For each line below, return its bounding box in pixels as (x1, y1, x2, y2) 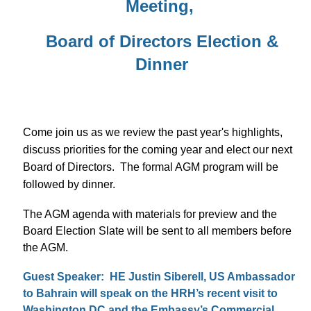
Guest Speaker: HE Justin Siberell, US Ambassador (23, 270, 295, 283)
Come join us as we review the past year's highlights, (23, 126, 283, 138)
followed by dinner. (23, 178, 118, 190)
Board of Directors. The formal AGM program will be (23, 160, 278, 173)
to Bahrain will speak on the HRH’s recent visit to (23, 287, 278, 299)
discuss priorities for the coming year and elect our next (23, 143, 292, 155)
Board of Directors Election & (45, 31, 278, 51)
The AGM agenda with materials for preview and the (23, 208, 277, 220)
